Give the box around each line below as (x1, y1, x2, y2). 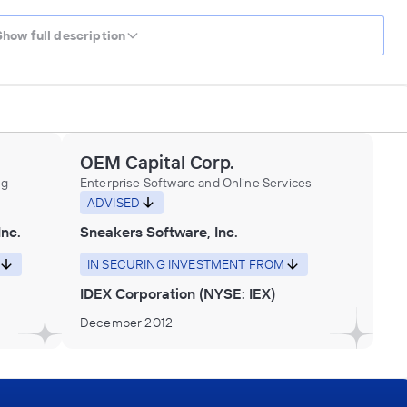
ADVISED (87, 194, 141, 211)
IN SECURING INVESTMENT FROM (87, 255, 285, 273)
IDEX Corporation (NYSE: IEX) (80, 283, 275, 303)
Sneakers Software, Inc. (80, 222, 238, 241)
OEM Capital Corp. (80, 150, 234, 174)
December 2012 (80, 313, 174, 331)
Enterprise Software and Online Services (80, 174, 313, 191)
